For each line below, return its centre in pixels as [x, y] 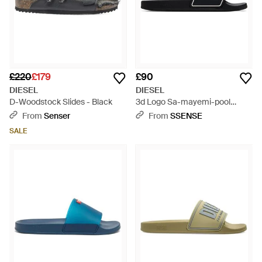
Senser [57, 116]
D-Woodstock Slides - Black [61, 102]
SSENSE [186, 116]
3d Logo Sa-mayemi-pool [183, 102]
